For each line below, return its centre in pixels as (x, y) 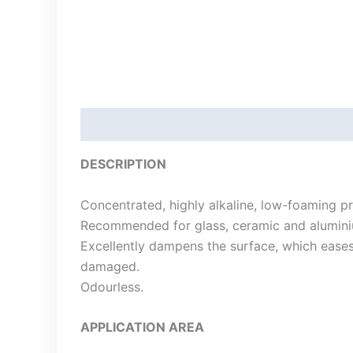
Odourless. (112, 286)
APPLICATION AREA (142, 327)
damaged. (110, 266)
